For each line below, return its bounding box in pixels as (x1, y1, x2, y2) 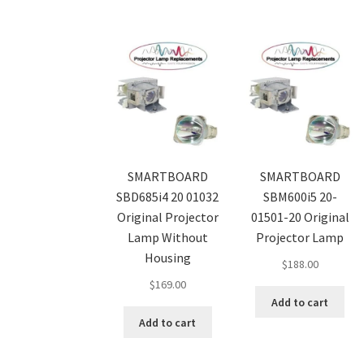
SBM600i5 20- (262, 188, 337, 206)
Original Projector (116, 209, 219, 226)
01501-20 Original (250, 209, 349, 226)
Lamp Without (127, 229, 208, 246)
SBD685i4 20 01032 (116, 188, 219, 206)
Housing (144, 249, 191, 266)
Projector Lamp (256, 229, 344, 246)
